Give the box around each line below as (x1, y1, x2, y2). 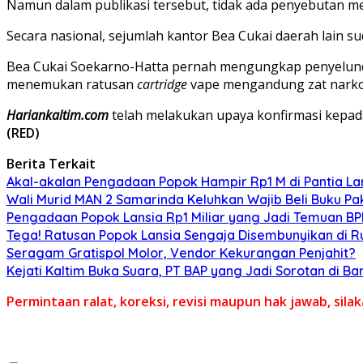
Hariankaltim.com (6, 105, 109, 124)
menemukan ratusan (6, 75, 137, 93)
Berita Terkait (6, 154, 96, 173)
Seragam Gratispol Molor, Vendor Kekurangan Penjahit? (6, 244, 356, 261)
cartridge (137, 75, 187, 93)
